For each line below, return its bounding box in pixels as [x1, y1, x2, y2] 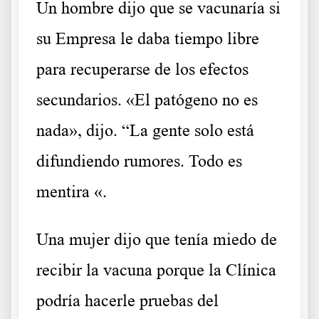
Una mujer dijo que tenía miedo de [36, 230, 277, 249]
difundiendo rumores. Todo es [36, 152, 242, 171]
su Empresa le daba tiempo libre [36, 29, 259, 48]
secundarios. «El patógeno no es [36, 90, 258, 110]
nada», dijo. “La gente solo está [36, 121, 254, 140]
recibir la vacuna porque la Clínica [36, 261, 276, 280]
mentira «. [36, 182, 111, 202]
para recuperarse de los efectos [36, 60, 249, 79]
